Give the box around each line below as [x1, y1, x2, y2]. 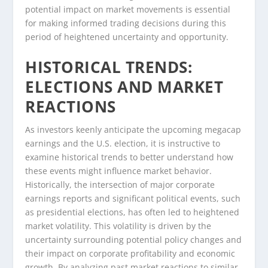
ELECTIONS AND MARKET [25, 75, 224, 98]
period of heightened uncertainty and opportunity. [25, 31, 229, 43]
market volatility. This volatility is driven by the [25, 220, 212, 232]
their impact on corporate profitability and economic [25, 247, 236, 259]
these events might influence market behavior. [25, 165, 212, 176]
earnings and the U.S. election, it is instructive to [25, 137, 221, 149]
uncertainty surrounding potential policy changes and [25, 233, 242, 245]
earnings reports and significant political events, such [25, 192, 241, 204]
